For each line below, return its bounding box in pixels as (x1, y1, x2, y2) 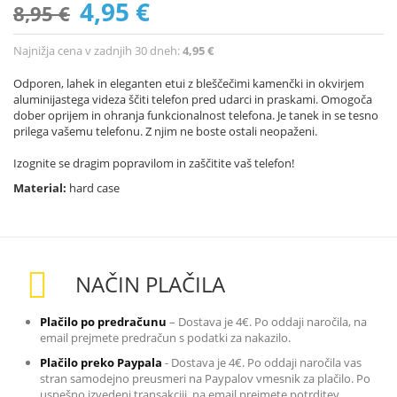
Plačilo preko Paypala (40, 354, 162, 370)
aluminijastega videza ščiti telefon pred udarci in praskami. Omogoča (13, 90, 372, 107)
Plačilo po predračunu (40, 313, 167, 330)
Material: (13, 179, 66, 196)
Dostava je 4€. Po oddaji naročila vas (171, 354, 362, 370)
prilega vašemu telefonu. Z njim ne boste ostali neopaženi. (13, 122, 317, 139)
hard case (66, 179, 120, 196)
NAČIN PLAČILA (75, 269, 225, 299)
